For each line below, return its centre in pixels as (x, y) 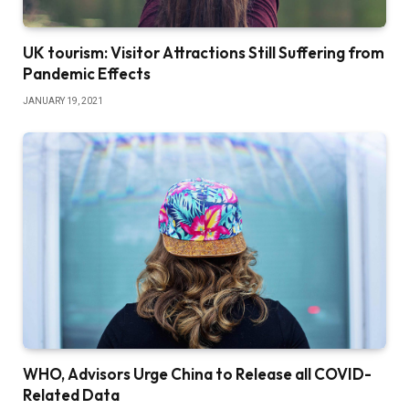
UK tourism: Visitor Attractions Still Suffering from (204, 52)
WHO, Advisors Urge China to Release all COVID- (197, 373)
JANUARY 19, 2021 (63, 100)
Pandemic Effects (87, 73)
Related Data (71, 394)
